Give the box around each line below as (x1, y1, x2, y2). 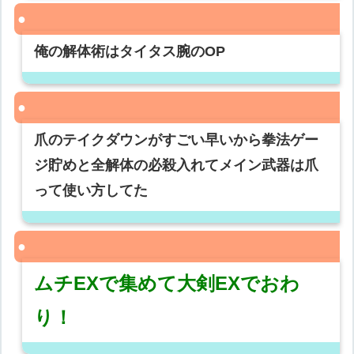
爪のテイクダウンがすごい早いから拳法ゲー (34, 132, 319, 149)
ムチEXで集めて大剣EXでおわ (34, 273, 300, 295)
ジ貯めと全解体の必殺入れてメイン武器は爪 (34, 157, 319, 174)
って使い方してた (34, 183, 149, 199)
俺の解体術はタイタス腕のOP (34, 43, 226, 60)
